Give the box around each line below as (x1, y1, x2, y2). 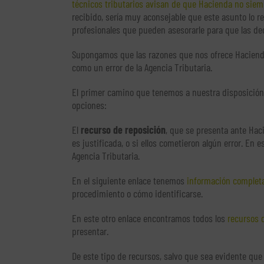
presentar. (72, 225, 108, 238)
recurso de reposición (81, 123, 166, 137)
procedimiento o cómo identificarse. (72, 187, 203, 200)
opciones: (72, 98, 107, 112)
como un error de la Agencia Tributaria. (72, 61, 212, 74)
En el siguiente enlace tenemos (72, 174, 187, 187)
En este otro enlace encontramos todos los (72, 212, 227, 225)
